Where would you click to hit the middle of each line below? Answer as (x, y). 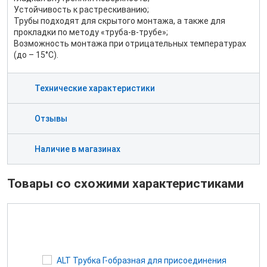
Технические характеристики (95, 88)
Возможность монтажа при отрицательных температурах (130, 44)
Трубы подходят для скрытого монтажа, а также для (119, 21)
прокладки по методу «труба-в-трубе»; (91, 32)
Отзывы (51, 119)
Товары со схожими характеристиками (125, 184)
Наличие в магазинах (77, 149)
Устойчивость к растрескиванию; (81, 10)
